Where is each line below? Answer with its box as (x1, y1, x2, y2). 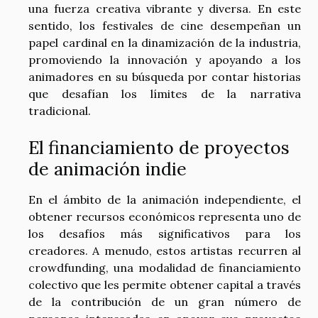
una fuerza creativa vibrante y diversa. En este (28, 1, 301, 16)
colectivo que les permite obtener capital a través (28, 278, 301, 292)
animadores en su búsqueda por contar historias (28, 70, 301, 84)
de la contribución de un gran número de (28, 295, 301, 309)
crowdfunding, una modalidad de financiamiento (28, 261, 301, 275)
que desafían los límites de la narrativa (28, 87, 301, 101)
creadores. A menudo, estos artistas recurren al (28, 243, 301, 258)
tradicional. (28, 104, 91, 118)
